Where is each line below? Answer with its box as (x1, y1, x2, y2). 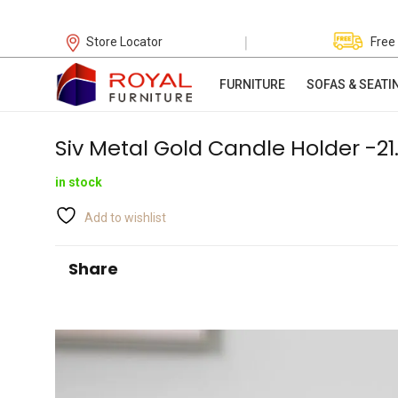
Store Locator (86, 35, 163, 49)
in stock (55, 175, 102, 190)
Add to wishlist (84, 211, 166, 226)
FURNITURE (219, 77, 285, 92)
